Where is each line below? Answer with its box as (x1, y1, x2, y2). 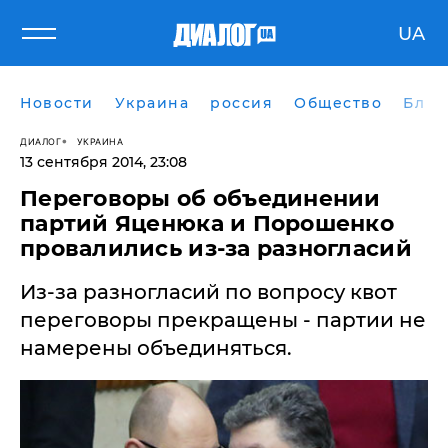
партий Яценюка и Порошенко (20, 210, 395, 237)
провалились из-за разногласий (20, 235, 412, 262)
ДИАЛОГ (20, 135, 61, 147)
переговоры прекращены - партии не (20, 308, 426, 332)
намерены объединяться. (20, 336, 292, 360)
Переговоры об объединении (20, 185, 381, 212)
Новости (20, 94, 94, 112)
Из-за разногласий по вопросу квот (20, 280, 397, 304)
